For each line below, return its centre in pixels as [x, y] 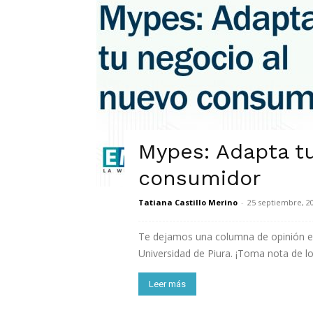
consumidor [199, 178]
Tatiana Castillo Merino [188, 202]
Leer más [167, 284]
